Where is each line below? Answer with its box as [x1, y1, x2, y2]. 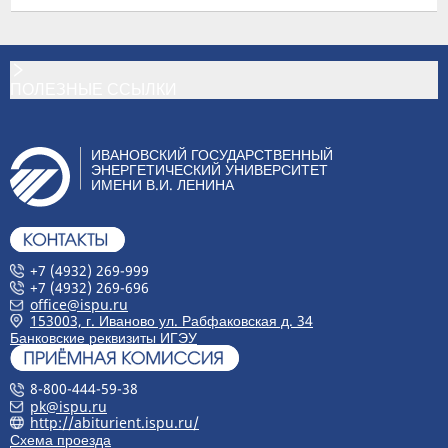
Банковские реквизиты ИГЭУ [10, 328, 197, 348]
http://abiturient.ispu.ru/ [30, 412, 199, 432]
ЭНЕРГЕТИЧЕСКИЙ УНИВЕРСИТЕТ [91, 160, 328, 180]
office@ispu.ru [30, 294, 128, 314]
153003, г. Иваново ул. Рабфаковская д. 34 [30, 311, 313, 331]
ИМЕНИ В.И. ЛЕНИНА [91, 175, 234, 195]
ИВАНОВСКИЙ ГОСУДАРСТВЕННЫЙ [91, 145, 333, 165]
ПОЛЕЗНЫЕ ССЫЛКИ [10, 78, 177, 101]
